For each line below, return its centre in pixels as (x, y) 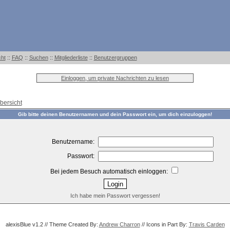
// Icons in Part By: (164, 224)
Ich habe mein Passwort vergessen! (115, 196)
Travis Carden (207, 224)
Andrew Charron (119, 224)
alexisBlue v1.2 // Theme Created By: (52, 224)
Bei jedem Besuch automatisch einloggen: (110, 171)
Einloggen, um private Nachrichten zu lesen (115, 78)
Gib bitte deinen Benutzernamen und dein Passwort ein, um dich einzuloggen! (115, 114)
